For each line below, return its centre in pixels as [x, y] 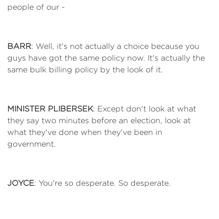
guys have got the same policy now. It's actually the [106, 58]
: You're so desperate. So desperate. [102, 183]
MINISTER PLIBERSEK [50, 109]
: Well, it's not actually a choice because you [115, 46]
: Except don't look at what [144, 109]
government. [32, 144]
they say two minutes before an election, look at [99, 120]
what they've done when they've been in [85, 132]
